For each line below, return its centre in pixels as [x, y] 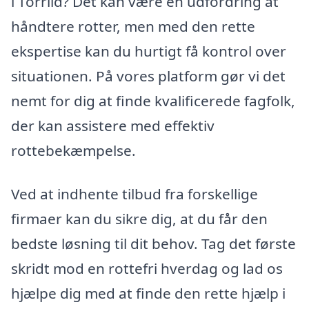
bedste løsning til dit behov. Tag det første [153, 244]
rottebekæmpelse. [73, 150]
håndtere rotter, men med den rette [133, 26]
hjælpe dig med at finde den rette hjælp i [148, 293]
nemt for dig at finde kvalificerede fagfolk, [153, 100]
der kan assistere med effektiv [113, 125]
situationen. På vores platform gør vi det [148, 76]
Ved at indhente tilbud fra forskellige [134, 194]
